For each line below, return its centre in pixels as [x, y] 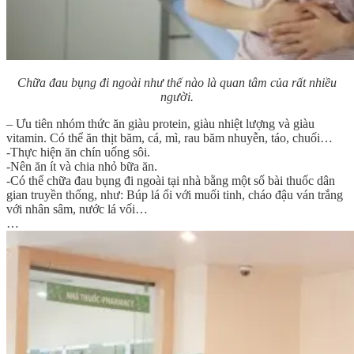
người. [177, 96]
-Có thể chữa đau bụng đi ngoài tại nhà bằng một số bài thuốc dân [171, 180]
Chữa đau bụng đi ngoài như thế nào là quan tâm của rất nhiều [177, 82]
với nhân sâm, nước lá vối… [77, 209]
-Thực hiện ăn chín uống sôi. [78, 152]
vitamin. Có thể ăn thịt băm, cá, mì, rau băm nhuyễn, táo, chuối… [169, 137]
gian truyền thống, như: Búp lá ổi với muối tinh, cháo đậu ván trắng [175, 194]
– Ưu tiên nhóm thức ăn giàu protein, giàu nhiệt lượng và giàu [160, 123]
